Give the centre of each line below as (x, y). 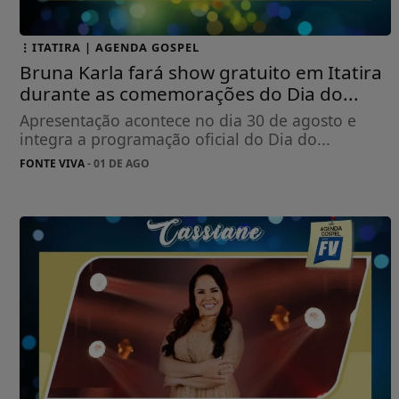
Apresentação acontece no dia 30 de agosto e (188, 121)
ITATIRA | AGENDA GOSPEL (116, 48)
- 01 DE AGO (117, 164)
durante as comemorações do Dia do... (189, 94)
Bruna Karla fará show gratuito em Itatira (201, 73)
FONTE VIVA (52, 164)
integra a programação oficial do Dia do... (175, 139)
